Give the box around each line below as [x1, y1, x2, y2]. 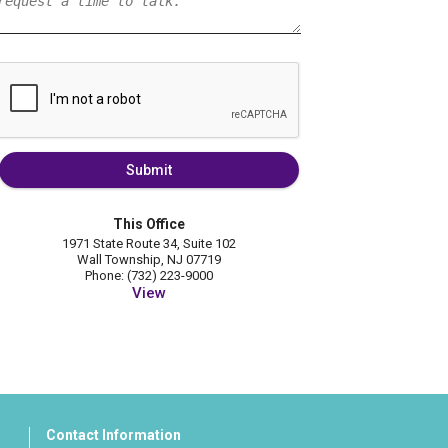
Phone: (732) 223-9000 [84, 268, 213, 284]
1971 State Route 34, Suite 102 [61, 236, 236, 252]
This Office [112, 216, 185, 233]
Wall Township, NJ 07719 [76, 252, 221, 268]
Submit [125, 162, 172, 179]
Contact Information [45, 427, 181, 444]
